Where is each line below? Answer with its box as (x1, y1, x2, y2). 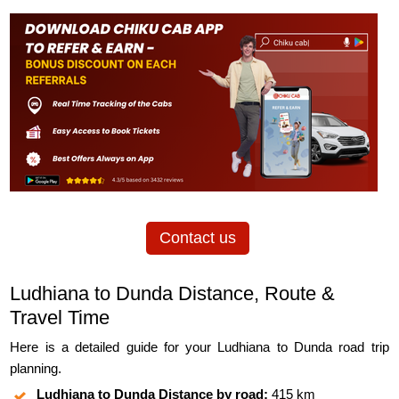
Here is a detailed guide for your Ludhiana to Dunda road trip (10, 339, 389, 355)
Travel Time (10, 306, 110, 330)
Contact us (159, 229, 236, 248)
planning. (10, 361, 62, 377)
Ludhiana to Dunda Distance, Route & (10, 282, 336, 305)
